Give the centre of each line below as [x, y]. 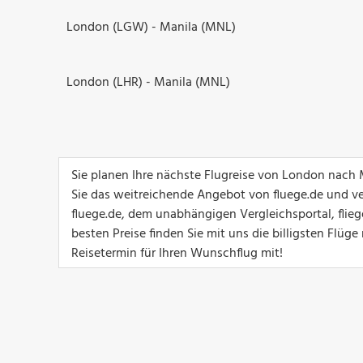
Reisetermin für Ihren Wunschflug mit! [177, 253]
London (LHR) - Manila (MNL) [148, 82]
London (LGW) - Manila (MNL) [151, 27]
